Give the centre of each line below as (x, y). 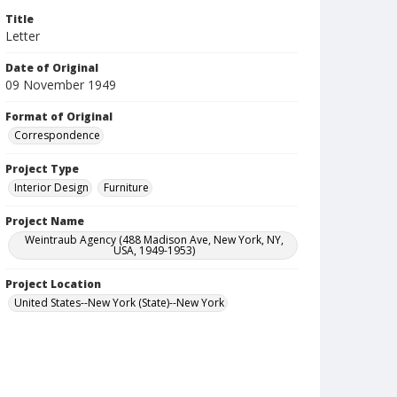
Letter (23, 36)
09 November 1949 (61, 85)
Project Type (42, 169)
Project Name (45, 221)
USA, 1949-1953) (154, 250)
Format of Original (59, 117)
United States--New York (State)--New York (119, 303)
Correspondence (57, 135)
